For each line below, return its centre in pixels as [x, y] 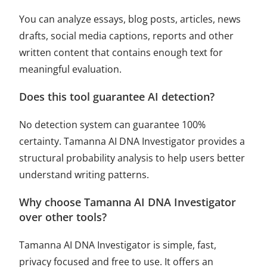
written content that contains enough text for [121, 52]
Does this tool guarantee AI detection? [117, 96]
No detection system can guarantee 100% [113, 124]
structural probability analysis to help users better [132, 158]
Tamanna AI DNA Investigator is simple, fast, [118, 245]
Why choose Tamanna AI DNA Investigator [128, 202]
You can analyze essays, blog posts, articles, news [130, 19]
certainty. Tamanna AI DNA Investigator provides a [132, 141]
